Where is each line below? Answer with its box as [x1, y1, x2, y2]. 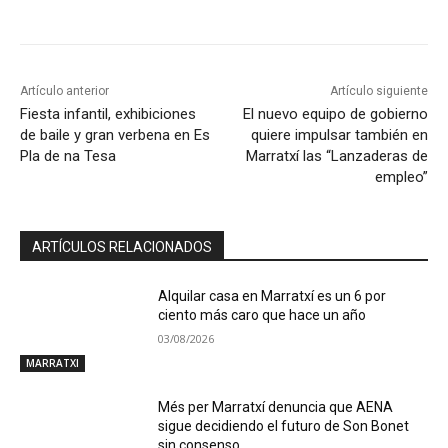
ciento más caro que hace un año [158, 306, 367, 323]
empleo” [374, 167, 428, 186]
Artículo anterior [20, 83, 109, 98]
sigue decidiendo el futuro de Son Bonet [158, 418, 410, 435]
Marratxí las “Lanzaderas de [245, 146, 428, 165]
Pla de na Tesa [20, 146, 116, 165]
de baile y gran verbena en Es [20, 125, 210, 144]
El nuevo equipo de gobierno [242, 104, 428, 123]
